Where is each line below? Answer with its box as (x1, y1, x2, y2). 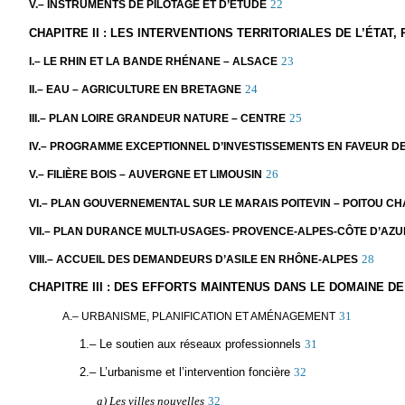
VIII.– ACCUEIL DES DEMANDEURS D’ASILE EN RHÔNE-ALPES (28, 253, 358, 267)
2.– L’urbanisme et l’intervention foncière (79, 365, 290, 380)
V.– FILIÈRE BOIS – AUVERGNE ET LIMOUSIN (28, 168, 262, 182)
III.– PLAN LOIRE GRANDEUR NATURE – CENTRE (28, 111, 286, 125)
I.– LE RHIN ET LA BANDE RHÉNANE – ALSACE (28, 54, 278, 68)
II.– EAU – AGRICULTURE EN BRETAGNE (28, 83, 241, 97)
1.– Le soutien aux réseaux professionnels (79, 337, 301, 352)
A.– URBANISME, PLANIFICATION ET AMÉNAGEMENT (62, 309, 336, 323)
